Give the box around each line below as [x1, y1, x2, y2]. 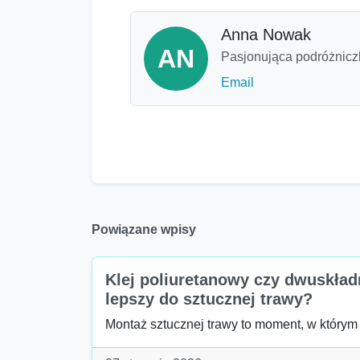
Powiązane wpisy [92, 223, 196, 237]
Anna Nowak [221, 26, 311, 44]
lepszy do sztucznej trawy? [105, 290, 313, 309]
